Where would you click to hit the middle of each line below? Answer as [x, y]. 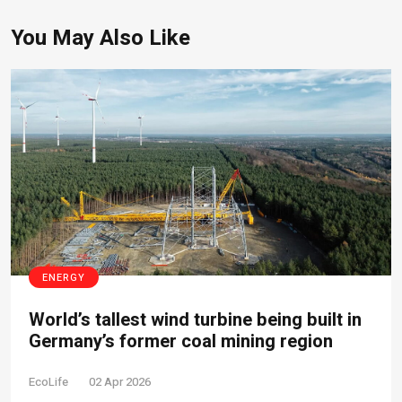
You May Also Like [100, 38]
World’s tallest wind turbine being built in [195, 319]
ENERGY [64, 277]
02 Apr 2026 [120, 381]
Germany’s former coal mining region [181, 341]
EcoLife [48, 381]
